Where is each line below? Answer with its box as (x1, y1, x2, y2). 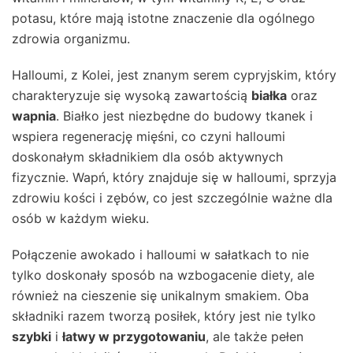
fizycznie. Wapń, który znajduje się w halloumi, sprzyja (12, 169, 336, 186)
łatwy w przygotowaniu (62, 329, 206, 345)
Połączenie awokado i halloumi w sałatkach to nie (12, 247, 309, 263)
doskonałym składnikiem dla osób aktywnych (12, 149, 283, 165)
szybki (12, 329, 51, 345)
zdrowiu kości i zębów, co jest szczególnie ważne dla (12, 190, 333, 206)
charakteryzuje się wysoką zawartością (12, 87, 251, 104)
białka (251, 87, 287, 104)
